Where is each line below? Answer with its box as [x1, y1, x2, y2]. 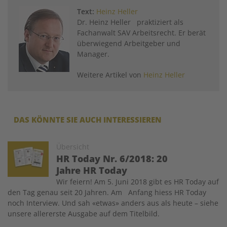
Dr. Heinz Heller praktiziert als [77, 17, 183, 27]
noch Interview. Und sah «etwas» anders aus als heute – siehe [8, 198, 218, 208]
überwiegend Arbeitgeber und [77, 39, 180, 49]
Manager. [77, 49, 109, 59]
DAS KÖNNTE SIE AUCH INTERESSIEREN [14, 115, 162, 125]
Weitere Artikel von [77, 70, 143, 80]
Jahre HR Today [56, 164, 127, 177]
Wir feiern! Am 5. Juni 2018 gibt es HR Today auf [56, 177, 219, 187]
